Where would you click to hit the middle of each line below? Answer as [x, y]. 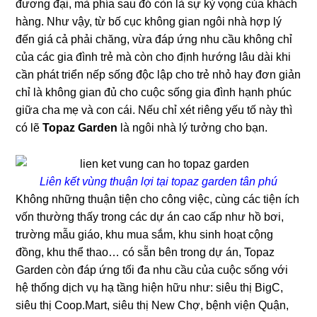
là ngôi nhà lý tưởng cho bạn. [193, 127]
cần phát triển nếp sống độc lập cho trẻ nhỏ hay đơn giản [158, 74]
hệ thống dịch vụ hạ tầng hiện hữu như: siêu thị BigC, [150, 287]
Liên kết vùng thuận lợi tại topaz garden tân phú [158, 181]
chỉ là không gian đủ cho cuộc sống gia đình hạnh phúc [154, 92]
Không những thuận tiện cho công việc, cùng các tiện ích [158, 199]
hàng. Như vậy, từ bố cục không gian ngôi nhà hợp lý [149, 21]
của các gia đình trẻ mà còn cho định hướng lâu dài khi [154, 57]
